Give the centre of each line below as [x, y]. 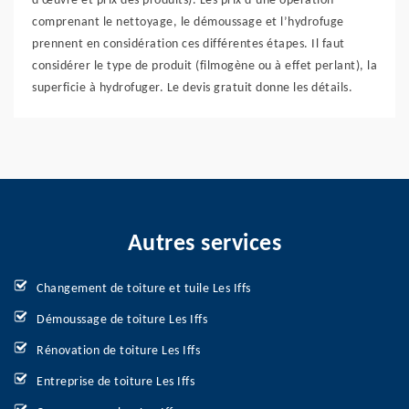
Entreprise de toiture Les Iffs [115, 382]
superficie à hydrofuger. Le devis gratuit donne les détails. [192, 88]
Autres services [204, 244]
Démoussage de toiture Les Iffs [122, 320]
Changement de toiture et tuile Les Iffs [144, 289]
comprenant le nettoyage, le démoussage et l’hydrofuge [188, 22]
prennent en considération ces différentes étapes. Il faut [189, 44]
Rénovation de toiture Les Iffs [118, 351]
